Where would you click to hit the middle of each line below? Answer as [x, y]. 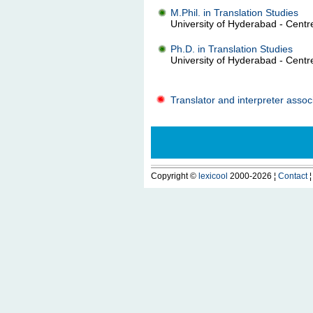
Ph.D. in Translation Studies [231, 49]
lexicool [213, 176]
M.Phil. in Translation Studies [234, 13]
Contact [292, 176]
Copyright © [174, 176]
